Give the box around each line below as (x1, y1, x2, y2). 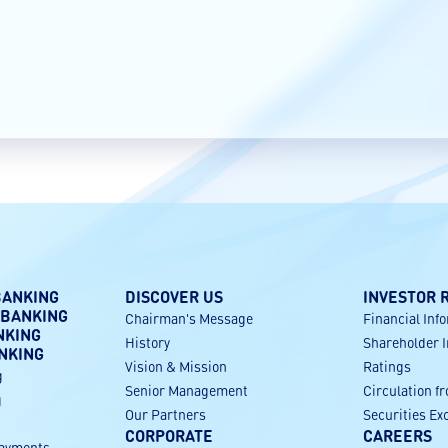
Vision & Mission (125, 357, 228, 375)
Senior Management (125, 381, 249, 399)
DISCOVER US (125, 286, 224, 307)
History (125, 333, 171, 351)
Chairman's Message (125, 309, 254, 327)
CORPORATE (125, 425, 214, 446)
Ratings (362, 357, 411, 375)
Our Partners (125, 405, 207, 423)
